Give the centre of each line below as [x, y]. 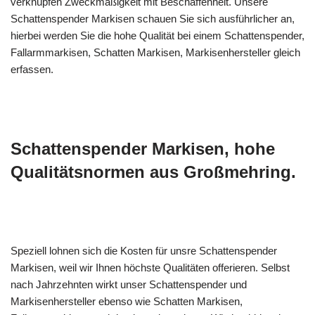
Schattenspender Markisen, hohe [143, 149]
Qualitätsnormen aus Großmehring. [153, 172]
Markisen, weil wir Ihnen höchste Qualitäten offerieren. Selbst [150, 268]
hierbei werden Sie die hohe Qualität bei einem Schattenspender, [157, 36]
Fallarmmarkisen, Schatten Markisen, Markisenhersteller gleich [155, 52]
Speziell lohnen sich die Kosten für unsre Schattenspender [144, 251]
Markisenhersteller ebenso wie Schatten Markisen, [127, 301]
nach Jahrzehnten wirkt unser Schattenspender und [129, 284]
